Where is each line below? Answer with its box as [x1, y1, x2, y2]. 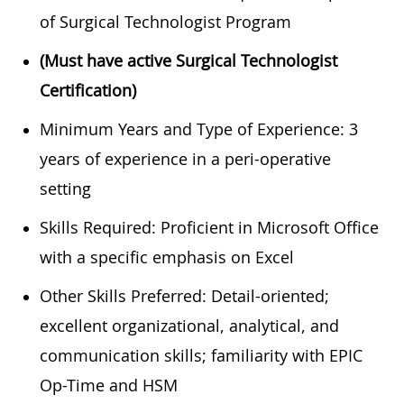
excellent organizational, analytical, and [40, 314, 339, 336]
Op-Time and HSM [40, 373, 178, 396]
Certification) [40, 78, 136, 101]
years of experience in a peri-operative [40, 147, 331, 170]
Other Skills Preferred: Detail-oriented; [40, 284, 329, 307]
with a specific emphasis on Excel [40, 245, 294, 268]
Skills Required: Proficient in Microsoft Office [40, 216, 379, 238]
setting [40, 177, 91, 199]
